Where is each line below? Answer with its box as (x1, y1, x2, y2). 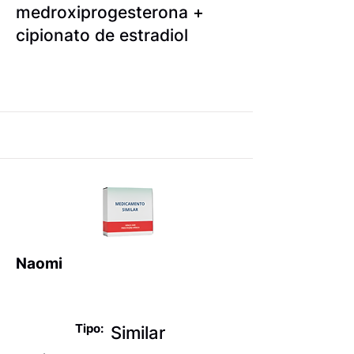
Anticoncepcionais (16, 283, 164, 303)
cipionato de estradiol (16, 24, 188, 45)
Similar (111, 322, 165, 343)
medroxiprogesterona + (16, 2, 204, 22)
